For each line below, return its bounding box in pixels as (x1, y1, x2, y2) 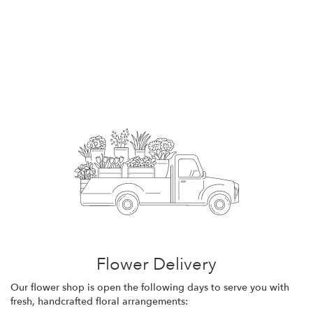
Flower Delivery (96, 252, 217, 276)
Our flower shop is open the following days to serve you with (10, 280, 289, 294)
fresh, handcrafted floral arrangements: (10, 294, 188, 308)
